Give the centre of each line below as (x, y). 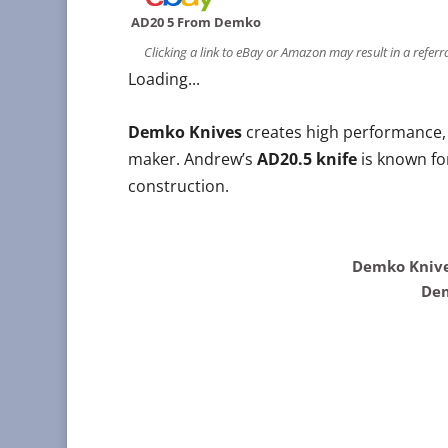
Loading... (163, 79)
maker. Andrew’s (192, 159)
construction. (178, 186)
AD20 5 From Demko (194, 22)
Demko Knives (184, 132)
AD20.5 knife (306, 159)
